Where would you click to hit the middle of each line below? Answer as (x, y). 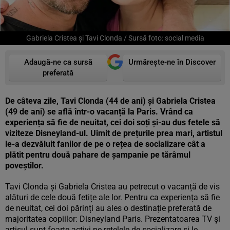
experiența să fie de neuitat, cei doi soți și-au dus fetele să (113, 122)
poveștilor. (25, 166)
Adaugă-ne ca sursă (58, 62)
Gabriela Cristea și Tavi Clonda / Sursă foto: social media (115, 38)
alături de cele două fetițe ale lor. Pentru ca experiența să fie (112, 197)
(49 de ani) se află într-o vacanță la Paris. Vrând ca (99, 112)
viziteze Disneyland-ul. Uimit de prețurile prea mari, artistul (114, 133)
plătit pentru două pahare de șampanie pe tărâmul (98, 155)
